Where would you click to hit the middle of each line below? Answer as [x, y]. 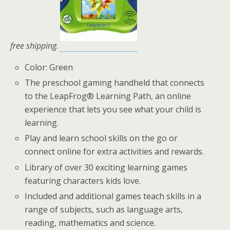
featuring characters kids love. [83, 180]
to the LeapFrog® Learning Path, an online [108, 96]
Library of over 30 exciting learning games [106, 167]
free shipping [33, 46]
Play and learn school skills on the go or [101, 138]
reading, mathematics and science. [90, 223]
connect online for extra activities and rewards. [114, 152]
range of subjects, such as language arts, [104, 209]
